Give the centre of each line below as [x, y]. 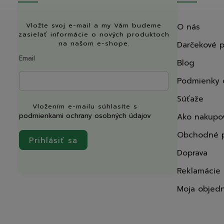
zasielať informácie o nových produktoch [94, 34]
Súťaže [190, 98]
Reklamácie [199, 170]
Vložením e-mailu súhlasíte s [85, 106]
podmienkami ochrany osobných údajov [85, 116]
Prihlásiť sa [53, 140]
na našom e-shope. [94, 43]
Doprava [192, 152]
